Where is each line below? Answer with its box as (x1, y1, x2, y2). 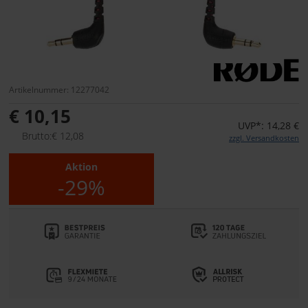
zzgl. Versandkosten (229, 133, 299, 144)
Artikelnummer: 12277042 (9, 84, 109, 96)
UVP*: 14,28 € (238, 119, 299, 133)
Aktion (65, 160, 98, 174)
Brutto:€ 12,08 (22, 129, 84, 143)
